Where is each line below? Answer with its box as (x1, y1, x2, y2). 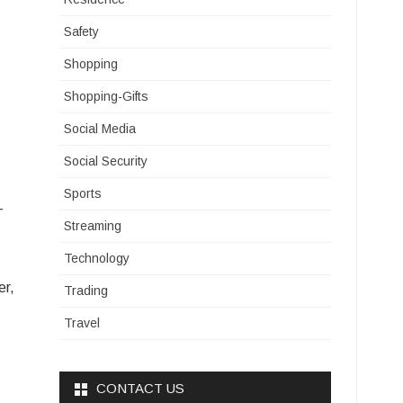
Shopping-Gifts (64, 89, 149, 103)
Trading (64, 283, 109, 298)
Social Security (64, 154, 148, 168)
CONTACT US (96, 381, 185, 396)
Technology (64, 251, 130, 265)
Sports (64, 186, 103, 201)
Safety (64, 24, 100, 39)
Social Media (64, 121, 137, 136)
